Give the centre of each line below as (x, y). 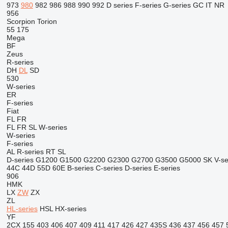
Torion (47, 21)
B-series (80, 168)
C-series (109, 168)
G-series (177, 5)
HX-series (70, 209)
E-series (167, 168)
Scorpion (21, 21)
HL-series (22, 209)
